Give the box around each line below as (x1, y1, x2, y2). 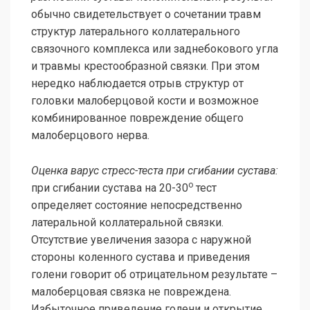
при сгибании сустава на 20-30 (31, 181, 188, 195)
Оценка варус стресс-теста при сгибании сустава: (31, 164, 278, 178)
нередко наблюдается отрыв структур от (31, 77, 244, 91)
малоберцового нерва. (31, 129, 149, 143)
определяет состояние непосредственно (31, 199, 242, 212)
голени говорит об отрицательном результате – (31, 268, 277, 282)
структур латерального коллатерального (31, 25, 240, 39)
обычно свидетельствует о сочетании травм (31, 8, 261, 21)
